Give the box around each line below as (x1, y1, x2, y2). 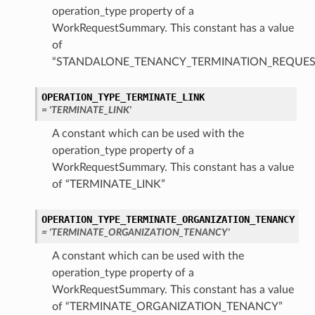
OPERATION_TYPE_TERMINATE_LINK (41, 91, 205, 103)
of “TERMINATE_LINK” (51, 179, 165, 191)
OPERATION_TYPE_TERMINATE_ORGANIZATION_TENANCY (41, 214, 295, 226)
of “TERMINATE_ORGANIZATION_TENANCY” (51, 301, 283, 313)
